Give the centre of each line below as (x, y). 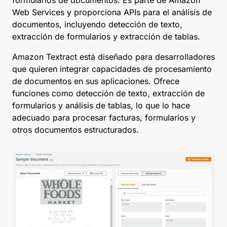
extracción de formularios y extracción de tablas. (106, 36)
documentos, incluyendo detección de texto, (97, 24)
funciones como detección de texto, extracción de (108, 93)
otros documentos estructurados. (75, 130)
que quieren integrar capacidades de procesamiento (112, 69)
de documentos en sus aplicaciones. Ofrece (96, 81)
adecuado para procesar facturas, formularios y (104, 118)
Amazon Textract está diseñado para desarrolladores (113, 57)
